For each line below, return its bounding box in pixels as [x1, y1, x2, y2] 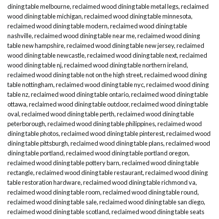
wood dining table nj [7, 61, 62, 69]
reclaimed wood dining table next [87, 51, 177, 59]
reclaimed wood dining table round [103, 188, 197, 196]
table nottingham [7, 80, 53, 88]
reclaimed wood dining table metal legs [72, 2, 178, 10]
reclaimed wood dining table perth [22, 109, 114, 118]
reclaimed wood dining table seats [111, 207, 204, 216]
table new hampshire [7, 41, 64, 49]
